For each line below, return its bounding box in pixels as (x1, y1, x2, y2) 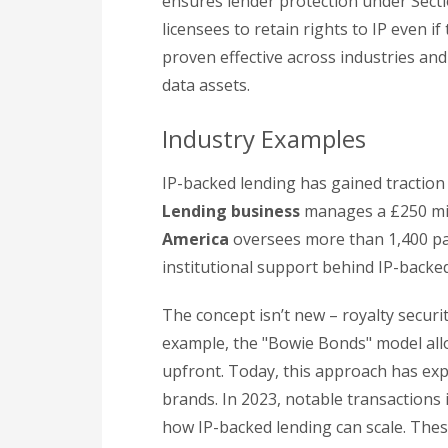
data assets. (162, 74, 250, 96)
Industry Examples (162, 122, 366, 155)
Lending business (162, 200, 300, 222)
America (162, 228, 229, 250)
